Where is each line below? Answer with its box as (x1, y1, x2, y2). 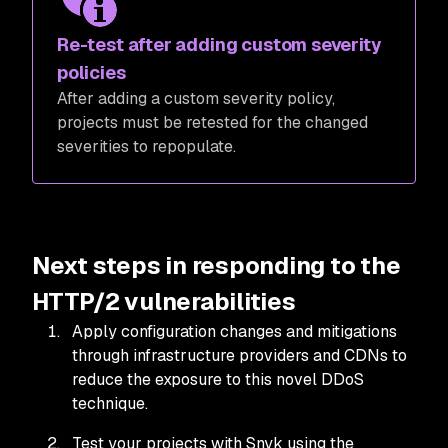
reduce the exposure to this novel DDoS (72, 368, 364, 390)
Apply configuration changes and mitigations (72, 320, 397, 342)
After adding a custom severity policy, (57, 87, 335, 109)
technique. (72, 392, 152, 414)
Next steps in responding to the (32, 249, 401, 281)
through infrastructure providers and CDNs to (72, 344, 407, 366)
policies (57, 60, 126, 84)
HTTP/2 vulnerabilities (32, 285, 296, 317)
